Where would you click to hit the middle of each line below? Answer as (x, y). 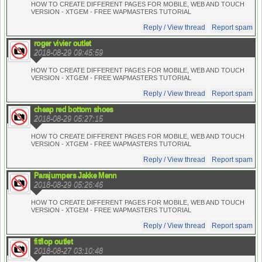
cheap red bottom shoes (74, 109)
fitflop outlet (53, 242)
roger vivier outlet (63, 43)
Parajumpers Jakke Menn (75, 175)
